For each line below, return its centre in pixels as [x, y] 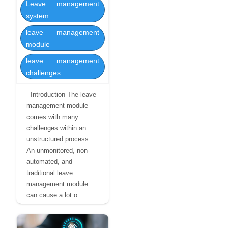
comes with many [52, 117]
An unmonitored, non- [58, 150]
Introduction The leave [61, 94]
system [37, 16]
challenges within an [56, 128]
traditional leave [50, 173]
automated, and [49, 162]
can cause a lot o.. [54, 195]
